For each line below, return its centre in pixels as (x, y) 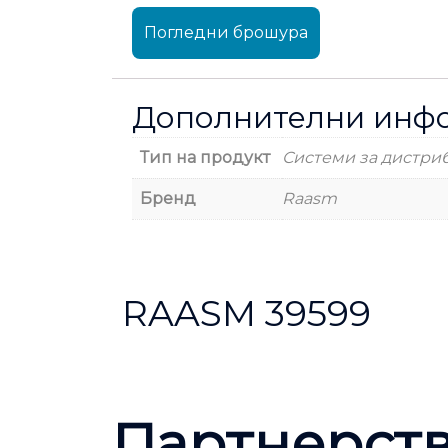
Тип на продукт (205, 157)
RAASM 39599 (246, 313)
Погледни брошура (226, 32)
